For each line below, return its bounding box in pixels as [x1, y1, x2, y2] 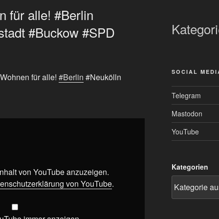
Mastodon [171, 108, 202, 118]
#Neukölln [84, 71, 121, 83]
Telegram [171, 90, 201, 100]
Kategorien [171, 161, 208, 172]
